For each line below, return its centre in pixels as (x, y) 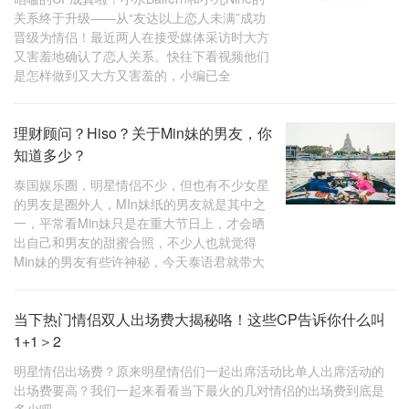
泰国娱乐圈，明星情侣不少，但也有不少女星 (142, 184)
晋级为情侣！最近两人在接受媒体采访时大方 (142, 37)
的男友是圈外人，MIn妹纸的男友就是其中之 (140, 204)
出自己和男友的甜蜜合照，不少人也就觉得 (135, 242)
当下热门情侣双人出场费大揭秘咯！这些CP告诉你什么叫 (199, 319)
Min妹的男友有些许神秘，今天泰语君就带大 (139, 261)
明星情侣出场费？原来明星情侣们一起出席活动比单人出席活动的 (199, 371)
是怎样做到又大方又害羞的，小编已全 (122, 75)
